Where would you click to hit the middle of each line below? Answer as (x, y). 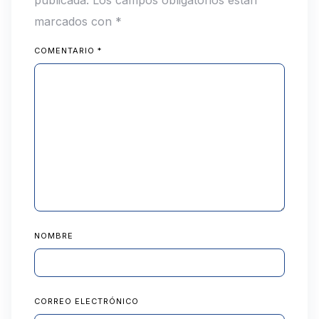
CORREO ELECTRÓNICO (87, 301)
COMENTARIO (66, 50)
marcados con (75, 21)
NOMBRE (54, 235)
